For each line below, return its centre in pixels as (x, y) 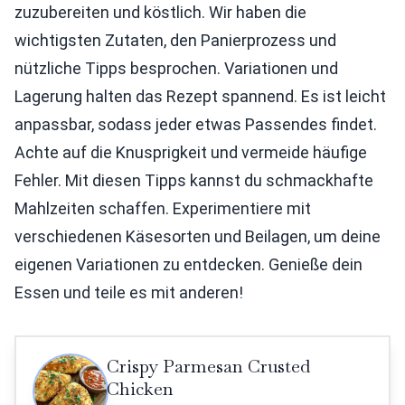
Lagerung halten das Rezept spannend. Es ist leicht (200, 96)
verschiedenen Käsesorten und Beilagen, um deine (198, 236)
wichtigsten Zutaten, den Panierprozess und (175, 40)
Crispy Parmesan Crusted (208, 366)
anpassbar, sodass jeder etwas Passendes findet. (196, 124)
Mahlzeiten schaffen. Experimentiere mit (163, 208)
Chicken (140, 389)
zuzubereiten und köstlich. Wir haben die (160, 12)
